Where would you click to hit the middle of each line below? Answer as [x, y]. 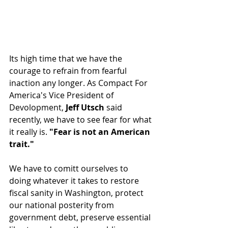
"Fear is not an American [101, 132]
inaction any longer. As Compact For [79, 83]
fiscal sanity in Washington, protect [77, 193]
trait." [22, 144]
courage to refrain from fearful [69, 70]
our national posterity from [63, 205]
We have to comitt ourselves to [70, 168]
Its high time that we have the [67, 58]
